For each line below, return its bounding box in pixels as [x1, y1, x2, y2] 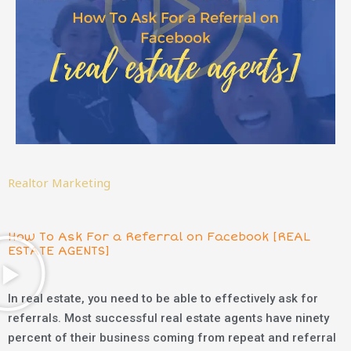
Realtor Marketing [8, 174, 110, 190]
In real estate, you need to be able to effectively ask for [8, 291, 318, 306]
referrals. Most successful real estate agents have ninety [8, 310, 329, 325]
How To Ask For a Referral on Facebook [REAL [8, 229, 310, 244]
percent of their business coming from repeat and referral [8, 330, 336, 345]
